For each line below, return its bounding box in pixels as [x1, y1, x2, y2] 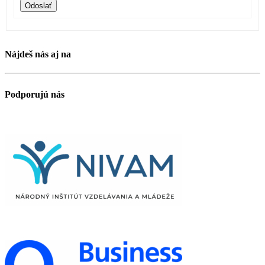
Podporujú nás [5, 89, 64, 99]
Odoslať [25, 1, 52, 10]
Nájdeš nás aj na [5, 49, 71, 60]
